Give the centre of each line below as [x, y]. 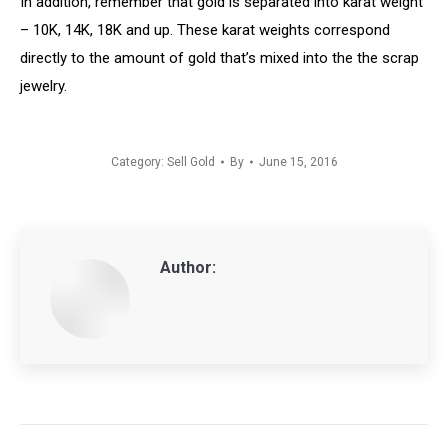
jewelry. [43, 86]
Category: [138, 162]
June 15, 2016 [298, 162]
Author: [188, 267]
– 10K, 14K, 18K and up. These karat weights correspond [205, 30]
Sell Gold [190, 162]
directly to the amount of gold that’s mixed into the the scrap [219, 58]
